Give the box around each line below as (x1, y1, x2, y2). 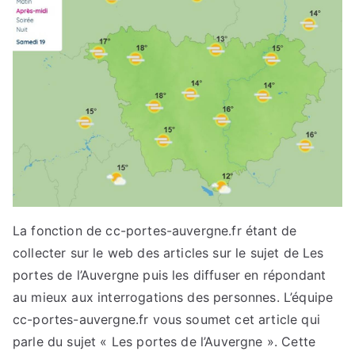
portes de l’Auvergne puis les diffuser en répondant (13, 266, 326, 283)
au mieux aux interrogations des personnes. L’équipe (13, 288, 334, 305)
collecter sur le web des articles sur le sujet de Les (13, 244, 324, 261)
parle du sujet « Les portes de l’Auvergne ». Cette (13, 333, 316, 349)
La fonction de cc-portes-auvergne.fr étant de (13, 222, 297, 239)
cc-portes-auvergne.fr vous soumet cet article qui (13, 311, 320, 327)
